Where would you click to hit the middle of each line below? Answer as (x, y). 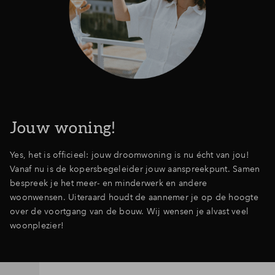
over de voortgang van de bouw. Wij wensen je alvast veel (129, 211)
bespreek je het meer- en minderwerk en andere (109, 183)
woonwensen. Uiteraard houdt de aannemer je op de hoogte (134, 197)
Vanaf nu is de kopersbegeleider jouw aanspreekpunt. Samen (135, 169)
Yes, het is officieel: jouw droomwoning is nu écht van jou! (130, 155)
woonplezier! (37, 225)
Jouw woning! (62, 127)
